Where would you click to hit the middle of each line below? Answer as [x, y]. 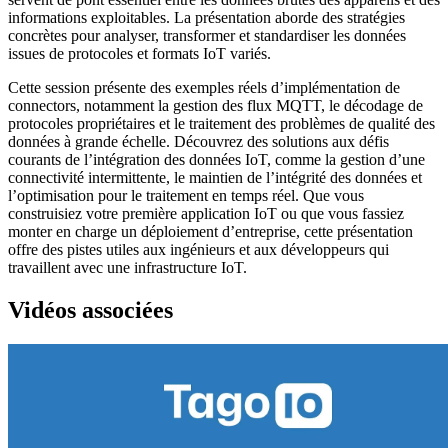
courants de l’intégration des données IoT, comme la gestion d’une [216, 159]
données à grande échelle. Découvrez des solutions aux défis [198, 141]
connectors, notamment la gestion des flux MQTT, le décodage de [215, 105]
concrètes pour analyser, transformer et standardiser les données [207, 35]
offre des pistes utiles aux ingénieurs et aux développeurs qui [198, 249]
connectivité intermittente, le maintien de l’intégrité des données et [215, 177]
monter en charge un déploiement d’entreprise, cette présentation [210, 231]
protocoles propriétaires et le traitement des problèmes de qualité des [221, 123]
